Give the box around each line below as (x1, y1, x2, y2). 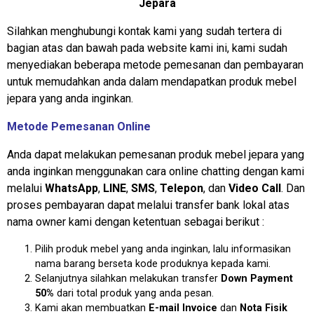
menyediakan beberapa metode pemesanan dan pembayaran (7, 57, 303, 71)
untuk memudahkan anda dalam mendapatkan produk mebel (7, 74, 296, 88)
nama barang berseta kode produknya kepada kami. (35, 257, 271, 270)
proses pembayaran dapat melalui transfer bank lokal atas (7, 198, 289, 212)
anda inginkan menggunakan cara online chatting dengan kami (7, 164, 304, 178)
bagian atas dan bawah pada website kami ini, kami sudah (7, 41, 287, 55)
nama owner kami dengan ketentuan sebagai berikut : (7, 214, 264, 228)
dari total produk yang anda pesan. (54, 287, 214, 299)
